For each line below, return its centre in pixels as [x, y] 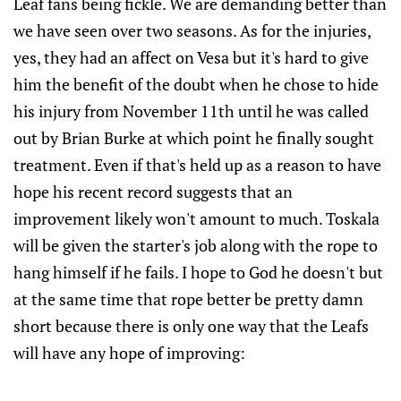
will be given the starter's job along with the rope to [196, 246]
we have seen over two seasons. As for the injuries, [192, 31]
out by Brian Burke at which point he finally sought [194, 138]
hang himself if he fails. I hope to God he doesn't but [198, 273]
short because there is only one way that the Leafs [191, 326]
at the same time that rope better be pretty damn [188, 299]
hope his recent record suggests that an [153, 192]
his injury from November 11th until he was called [191, 111]
